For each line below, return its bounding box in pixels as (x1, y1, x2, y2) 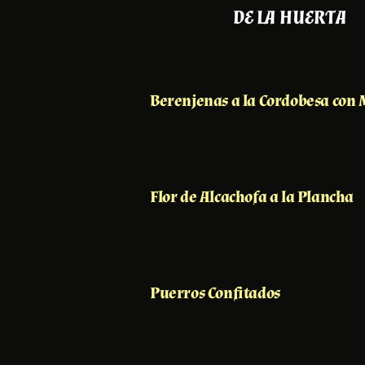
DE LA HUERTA (233, 4, 347, 30)
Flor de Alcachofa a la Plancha (150, 186, 354, 208)
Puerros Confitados (150, 282, 280, 304)
